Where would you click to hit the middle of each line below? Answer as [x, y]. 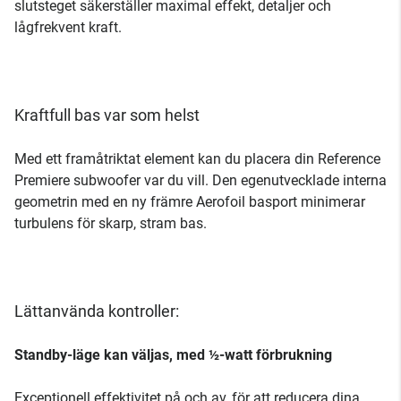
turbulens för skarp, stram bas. [111, 223]
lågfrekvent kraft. [68, 27]
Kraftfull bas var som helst [107, 115]
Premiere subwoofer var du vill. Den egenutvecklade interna [200, 180]
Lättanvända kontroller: [97, 311]
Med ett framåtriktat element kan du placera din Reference [197, 159]
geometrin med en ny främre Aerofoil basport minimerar [190, 202]
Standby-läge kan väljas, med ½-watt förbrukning [173, 355]
